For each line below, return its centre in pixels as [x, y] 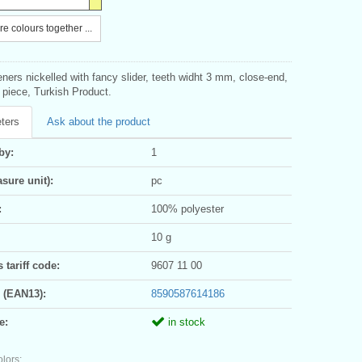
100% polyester [187, 208]
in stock [185, 322]
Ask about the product [99, 121]
